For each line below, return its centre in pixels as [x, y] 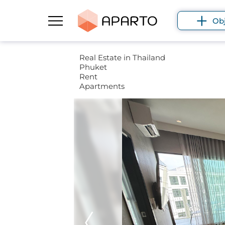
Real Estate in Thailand [122, 58]
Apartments [102, 86]
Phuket [93, 67]
